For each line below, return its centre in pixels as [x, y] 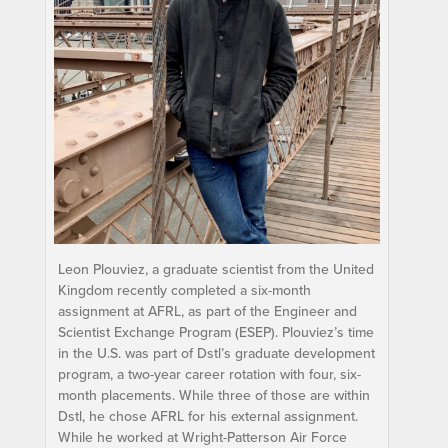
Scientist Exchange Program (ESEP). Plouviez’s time [215, 331]
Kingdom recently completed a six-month [184, 289]
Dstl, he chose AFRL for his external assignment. [207, 415]
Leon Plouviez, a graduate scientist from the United [215, 268]
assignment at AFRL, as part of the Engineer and [207, 310]
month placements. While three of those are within [213, 394]
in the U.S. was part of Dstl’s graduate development [216, 352]
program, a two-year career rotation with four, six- [209, 373]
